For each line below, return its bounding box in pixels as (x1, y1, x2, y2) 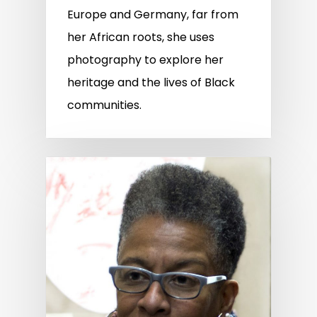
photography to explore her (67, 51, 224, 68)
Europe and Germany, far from (67, 6, 238, 23)
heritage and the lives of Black (67, 74, 235, 91)
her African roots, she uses (67, 28, 214, 45)
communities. (67, 96, 142, 113)
